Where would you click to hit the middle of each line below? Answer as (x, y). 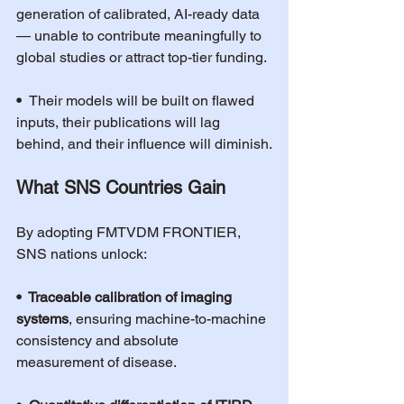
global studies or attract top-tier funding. (142, 57)
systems (42, 319)
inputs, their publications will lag (120, 122)
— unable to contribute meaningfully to (141, 36)
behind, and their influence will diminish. (144, 144)
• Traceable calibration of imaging (126, 297)
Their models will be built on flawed (143, 101)
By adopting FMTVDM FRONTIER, (130, 232)
